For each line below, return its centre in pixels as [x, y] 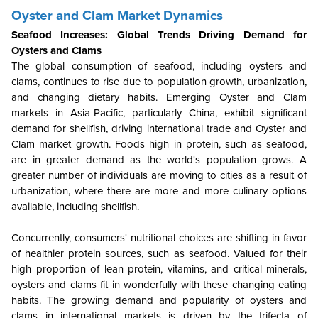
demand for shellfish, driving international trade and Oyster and [159, 129]
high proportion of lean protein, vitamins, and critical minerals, [159, 269]
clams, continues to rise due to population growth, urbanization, [159, 82]
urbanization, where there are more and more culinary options [159, 191]
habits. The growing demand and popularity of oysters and [159, 301]
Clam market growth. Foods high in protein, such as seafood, [159, 144]
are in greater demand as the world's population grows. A [159, 160]
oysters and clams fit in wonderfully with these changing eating [159, 285]
